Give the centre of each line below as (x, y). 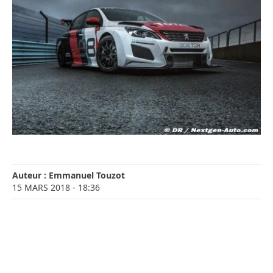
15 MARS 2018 (41, 188)
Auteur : (30, 175)
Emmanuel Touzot (87, 175)
